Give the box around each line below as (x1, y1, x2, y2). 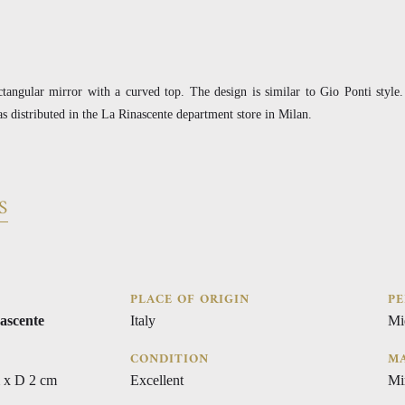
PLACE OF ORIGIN (130, 287, 250, 311)
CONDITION (130, 347, 209, 371)
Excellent (130, 372, 184, 388)
